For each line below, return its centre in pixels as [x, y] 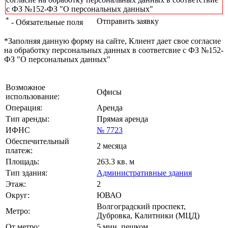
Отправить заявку [128, 21]
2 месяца [112, 146]
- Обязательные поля [46, 22]
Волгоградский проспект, [141, 207]
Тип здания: [26, 173]
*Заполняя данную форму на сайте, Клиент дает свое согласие [112, 41]
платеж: [19, 151]
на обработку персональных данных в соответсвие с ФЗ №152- [114, 50]
